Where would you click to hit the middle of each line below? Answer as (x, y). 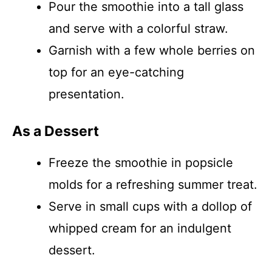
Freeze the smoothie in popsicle (141, 163)
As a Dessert (56, 131)
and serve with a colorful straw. (138, 29)
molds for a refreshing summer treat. (153, 185)
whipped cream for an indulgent (140, 228)
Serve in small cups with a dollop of (150, 206)
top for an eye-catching (116, 72)
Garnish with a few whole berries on (152, 50)
